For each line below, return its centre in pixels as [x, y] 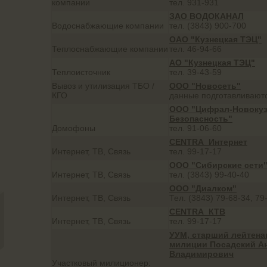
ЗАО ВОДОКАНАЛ [207, 16]
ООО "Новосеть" [205, 86]
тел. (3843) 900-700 [208, 26]
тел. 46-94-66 [195, 49]
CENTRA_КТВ [197, 212]
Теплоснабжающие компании [110, 49]
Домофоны [74, 128]
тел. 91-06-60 [195, 128]
